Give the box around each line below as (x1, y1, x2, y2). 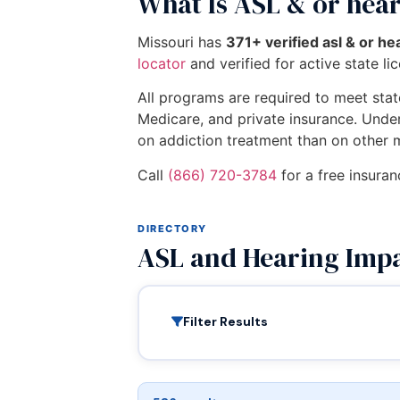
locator (137, 54, 186, 72)
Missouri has (137, 33, 226, 51)
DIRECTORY (137, 221, 207, 235)
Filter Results (182, 313, 268, 330)
